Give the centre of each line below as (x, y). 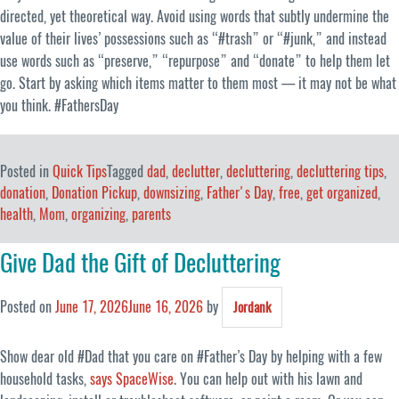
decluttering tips (340, 172)
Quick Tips (80, 172)
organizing (98, 215)
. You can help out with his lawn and (268, 379)
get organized (342, 193)
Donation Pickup (94, 193)
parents (151, 215)
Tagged (127, 172)
